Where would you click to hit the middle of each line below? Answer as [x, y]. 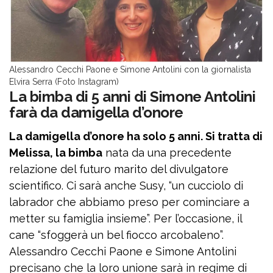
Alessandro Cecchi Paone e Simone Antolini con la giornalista [130, 69]
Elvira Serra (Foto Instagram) [64, 82]
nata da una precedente [167, 153]
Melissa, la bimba [56, 153]
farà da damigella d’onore [97, 112]
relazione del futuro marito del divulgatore [119, 169]
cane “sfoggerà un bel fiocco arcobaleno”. [116, 235]
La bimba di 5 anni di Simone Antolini [133, 97]
